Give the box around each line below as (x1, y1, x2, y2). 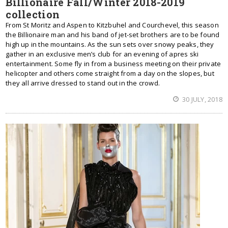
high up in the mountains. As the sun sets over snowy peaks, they (6, 40, 214, 49)
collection (6, 8, 60, 21)
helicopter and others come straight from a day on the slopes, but (6, 69, 214, 78)
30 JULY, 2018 (181, 95, 222, 104)
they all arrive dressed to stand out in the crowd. (6, 78, 160, 88)
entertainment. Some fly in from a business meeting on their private (6, 59, 221, 68)
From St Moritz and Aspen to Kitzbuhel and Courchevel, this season (6, 20, 219, 30)
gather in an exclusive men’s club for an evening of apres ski (6, 49, 199, 59)
